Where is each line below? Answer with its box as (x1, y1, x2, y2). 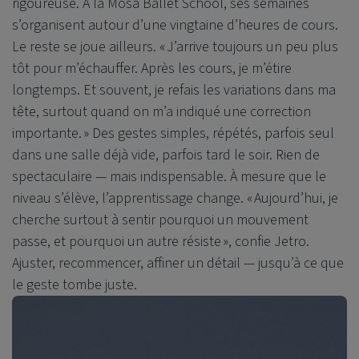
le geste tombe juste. (12, 275, 140, 296)
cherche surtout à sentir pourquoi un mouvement (12, 210, 309, 231)
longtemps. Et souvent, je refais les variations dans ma (12, 80, 336, 101)
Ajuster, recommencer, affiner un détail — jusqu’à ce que (12, 253, 344, 274)
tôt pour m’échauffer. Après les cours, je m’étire (12, 58, 292, 79)
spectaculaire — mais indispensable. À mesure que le (12, 167, 326, 188)
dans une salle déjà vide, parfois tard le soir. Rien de (12, 145, 320, 166)
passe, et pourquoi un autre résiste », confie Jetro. (12, 232, 309, 252)
